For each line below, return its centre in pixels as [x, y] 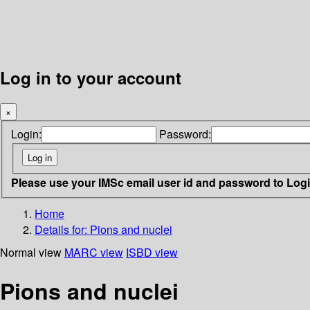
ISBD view [152, 252]
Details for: [62, 229]
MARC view [94, 252]
